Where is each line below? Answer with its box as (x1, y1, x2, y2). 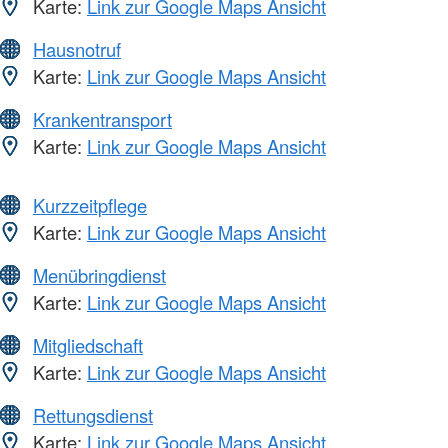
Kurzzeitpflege (33, 192, 147, 219)
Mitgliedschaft (33, 332, 143, 359)
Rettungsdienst (33, 402, 153, 429)
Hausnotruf (33, 36, 121, 63)
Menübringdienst (33, 262, 166, 289)
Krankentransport (33, 106, 172, 133)
